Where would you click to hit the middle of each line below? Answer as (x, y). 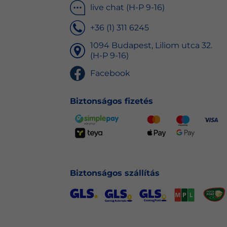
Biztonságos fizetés (111, 101)
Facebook (110, 73)
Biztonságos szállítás (115, 173)
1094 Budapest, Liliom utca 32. (151, 46)
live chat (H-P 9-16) (127, 8)
